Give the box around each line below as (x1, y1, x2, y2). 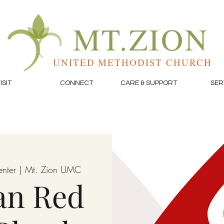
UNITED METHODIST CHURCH (53, 56, 212, 68)
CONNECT (59, 79, 93, 86)
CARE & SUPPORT (120, 79, 177, 86)
